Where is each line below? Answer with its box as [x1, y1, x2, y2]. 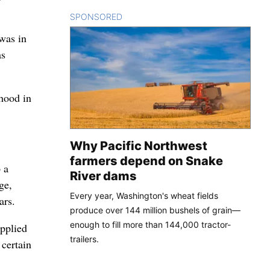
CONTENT [122, 11, 164, 22]
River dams [70, 168, 137, 183]
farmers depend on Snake [70, 153, 223, 168]
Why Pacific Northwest [70, 138, 207, 153]
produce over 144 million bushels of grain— [70, 204, 240, 215]
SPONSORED [70, 11, 122, 22]
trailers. [70, 233, 99, 244]
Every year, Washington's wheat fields [70, 190, 218, 201]
